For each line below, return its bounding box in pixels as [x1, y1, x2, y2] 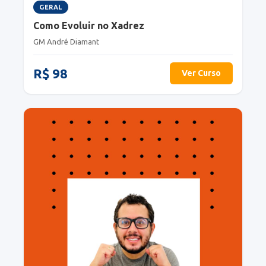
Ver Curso [182, 68, 221, 78]
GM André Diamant [33, 37, 99, 46]
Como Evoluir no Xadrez [33, 20, 144, 31]
